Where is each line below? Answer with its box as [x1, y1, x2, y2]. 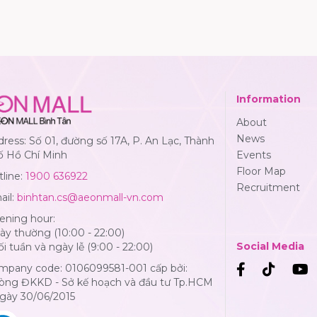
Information [236, 93, 301, 106]
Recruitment [236, 181, 300, 195]
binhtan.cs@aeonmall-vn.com [17, 191, 163, 204]
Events [236, 149, 271, 162]
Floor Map [236, 165, 286, 178]
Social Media [236, 240, 304, 253]
